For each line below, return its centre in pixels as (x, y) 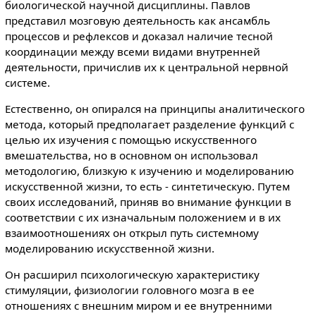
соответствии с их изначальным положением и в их (142, 217)
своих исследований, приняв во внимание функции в (148, 201)
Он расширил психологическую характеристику (132, 275)
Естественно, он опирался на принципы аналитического (154, 108)
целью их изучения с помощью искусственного (130, 139)
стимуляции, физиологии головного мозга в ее (129, 290)
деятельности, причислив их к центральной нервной (146, 67)
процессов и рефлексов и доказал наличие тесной (139, 36)
